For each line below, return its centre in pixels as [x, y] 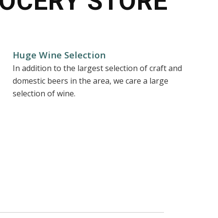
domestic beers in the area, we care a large [91, 81]
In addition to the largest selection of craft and [98, 68]
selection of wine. [44, 94]
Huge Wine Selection [59, 55]
